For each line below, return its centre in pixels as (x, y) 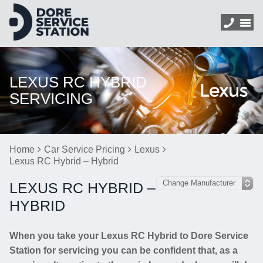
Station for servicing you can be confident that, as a (124, 250)
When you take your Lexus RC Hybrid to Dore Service (129, 236)
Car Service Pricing (85, 149)
